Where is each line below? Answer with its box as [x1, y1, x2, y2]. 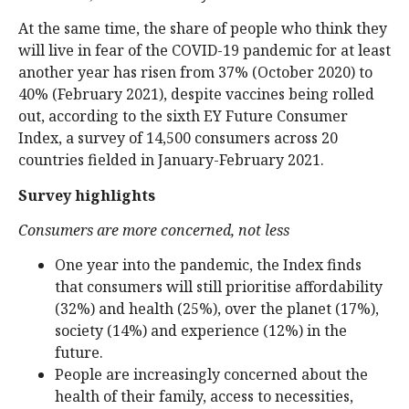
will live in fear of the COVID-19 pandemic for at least [18, 40, 391, 61]
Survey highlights [18, 184, 155, 205]
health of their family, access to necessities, [55, 386, 353, 407]
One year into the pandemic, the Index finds [55, 255, 362, 276]
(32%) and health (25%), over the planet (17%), [55, 299, 379, 320]
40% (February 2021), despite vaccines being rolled [18, 84, 374, 105]
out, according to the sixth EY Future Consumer [18, 106, 348, 127]
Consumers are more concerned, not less [18, 220, 289, 241]
